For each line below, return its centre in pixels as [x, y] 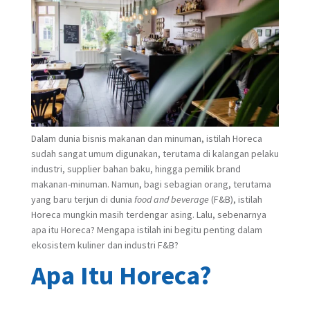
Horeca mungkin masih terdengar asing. [112, 214]
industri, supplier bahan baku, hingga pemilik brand [136, 168]
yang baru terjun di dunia [82, 199]
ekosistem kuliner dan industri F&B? [104, 245]
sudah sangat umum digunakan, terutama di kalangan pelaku [155, 153]
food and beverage [172, 199]
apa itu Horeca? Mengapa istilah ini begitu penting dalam [146, 229]
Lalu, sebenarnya [231, 214]
